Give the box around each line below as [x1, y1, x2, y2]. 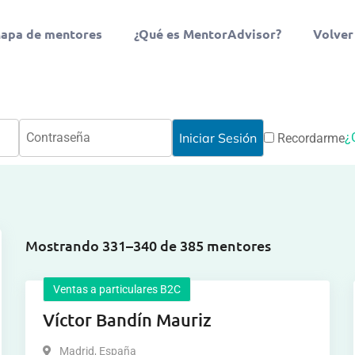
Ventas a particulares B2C [53, 283, 181, 296]
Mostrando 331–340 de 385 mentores [25, 236, 272, 254]
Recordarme [273, 131, 345, 146]
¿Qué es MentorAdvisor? [133, 25, 281, 42]
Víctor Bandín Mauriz [43, 309, 212, 330]
